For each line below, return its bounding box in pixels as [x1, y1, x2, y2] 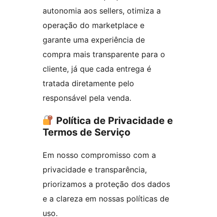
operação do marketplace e [43, 20, 144, 31]
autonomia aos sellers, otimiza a [43, 6, 161, 16]
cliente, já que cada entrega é [43, 64, 151, 74]
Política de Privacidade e [56, 115, 173, 127]
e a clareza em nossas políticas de [43, 194, 169, 204]
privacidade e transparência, [43, 165, 147, 175]
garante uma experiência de [43, 35, 145, 45]
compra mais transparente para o [43, 49, 165, 60]
